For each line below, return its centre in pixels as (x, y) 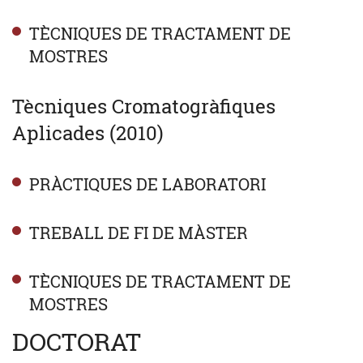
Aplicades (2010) (88, 132)
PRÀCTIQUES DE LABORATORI (147, 184)
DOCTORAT (77, 341)
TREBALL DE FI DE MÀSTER (138, 232)
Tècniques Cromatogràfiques (144, 106)
